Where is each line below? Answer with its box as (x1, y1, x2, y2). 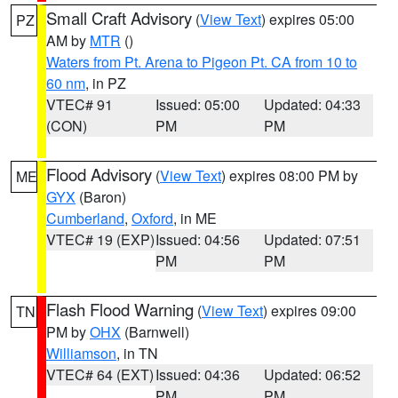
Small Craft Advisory (46, 6, 192, 29)
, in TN (116, 343, 158, 363)
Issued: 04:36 (155, 364, 240, 385)
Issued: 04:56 (155, 229, 240, 250)
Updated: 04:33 (264, 94, 362, 115)
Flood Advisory (46, 163, 152, 186)
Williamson (46, 343, 116, 363)
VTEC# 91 (46, 94, 113, 115)
